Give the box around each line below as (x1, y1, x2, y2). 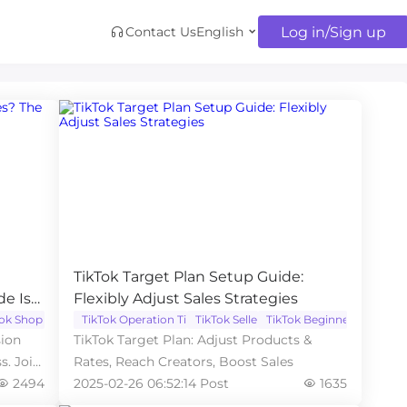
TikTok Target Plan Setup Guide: (73, 268, 303, 285)
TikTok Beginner (266, 313, 354, 326)
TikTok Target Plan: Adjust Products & (73, 332, 312, 348)
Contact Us (125, 24, 196, 40)
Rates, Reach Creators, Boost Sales (73, 353, 293, 370)
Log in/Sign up (281, 23, 386, 41)
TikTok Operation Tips (81, 313, 199, 326)
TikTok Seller (194, 313, 262, 326)
